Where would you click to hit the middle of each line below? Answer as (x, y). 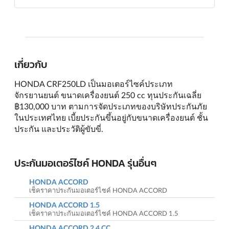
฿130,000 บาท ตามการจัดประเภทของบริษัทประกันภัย (111, 106)
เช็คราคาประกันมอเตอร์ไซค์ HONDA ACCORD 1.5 (104, 213)
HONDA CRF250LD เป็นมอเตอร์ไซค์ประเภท (94, 84)
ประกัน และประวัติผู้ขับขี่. (59, 129)
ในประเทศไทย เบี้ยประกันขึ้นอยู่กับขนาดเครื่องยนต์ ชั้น (111, 118)
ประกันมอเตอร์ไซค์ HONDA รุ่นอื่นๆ (86, 163)
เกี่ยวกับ (31, 65)
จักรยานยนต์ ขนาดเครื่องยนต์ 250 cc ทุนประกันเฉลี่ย (108, 95)
